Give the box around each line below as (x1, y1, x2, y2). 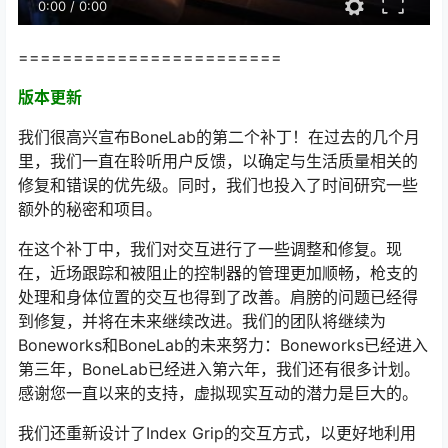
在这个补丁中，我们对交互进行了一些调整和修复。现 (18, 238, 402, 259)
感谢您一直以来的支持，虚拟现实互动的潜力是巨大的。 (18, 382, 418, 403)
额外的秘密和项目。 (18, 198, 162, 219)
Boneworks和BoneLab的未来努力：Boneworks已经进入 (18, 334, 428, 355)
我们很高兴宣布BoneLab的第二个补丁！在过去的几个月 (18, 126, 420, 147)
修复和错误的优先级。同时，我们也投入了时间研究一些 (18, 174, 418, 195)
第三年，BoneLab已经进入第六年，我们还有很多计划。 (18, 358, 420, 379)
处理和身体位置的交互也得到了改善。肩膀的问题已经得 (18, 286, 418, 307)
